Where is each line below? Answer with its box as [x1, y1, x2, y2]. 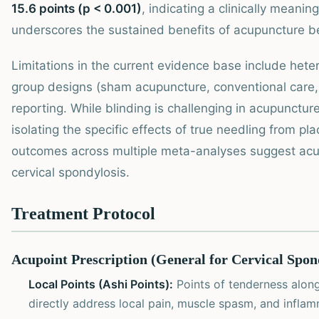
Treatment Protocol [11, 204, 155, 223]
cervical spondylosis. [11, 164, 130, 179]
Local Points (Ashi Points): [28, 276, 173, 291]
